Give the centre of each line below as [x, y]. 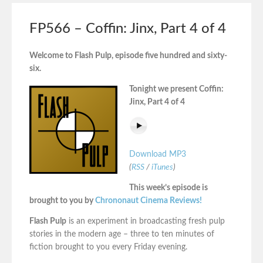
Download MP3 [158, 154]
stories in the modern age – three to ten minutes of [122, 234]
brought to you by [62, 200]
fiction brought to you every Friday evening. [108, 247]
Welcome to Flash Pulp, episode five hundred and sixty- [128, 55]
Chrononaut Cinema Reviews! [149, 200]
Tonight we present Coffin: [176, 89]
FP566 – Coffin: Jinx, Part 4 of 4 [128, 28]
